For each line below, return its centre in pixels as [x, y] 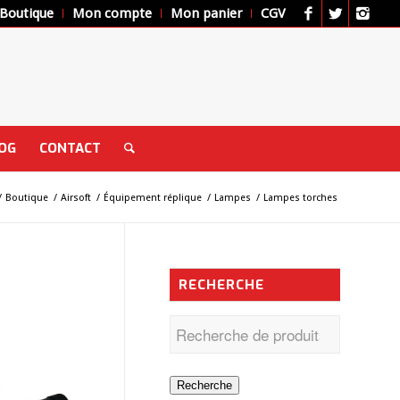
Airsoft [76, 198]
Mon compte [112, 13]
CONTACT [70, 148]
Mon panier [207, 13]
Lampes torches [300, 198]
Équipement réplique [153, 198]
